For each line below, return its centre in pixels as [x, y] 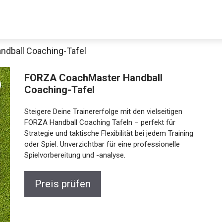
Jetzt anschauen [111, 149]
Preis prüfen [60, 184]
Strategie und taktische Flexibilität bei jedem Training [106, 133]
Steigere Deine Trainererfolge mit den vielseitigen [101, 111]
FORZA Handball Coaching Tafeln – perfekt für [97, 122]
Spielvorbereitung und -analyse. [72, 155]
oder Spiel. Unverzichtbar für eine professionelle [99, 144]
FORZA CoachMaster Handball [91, 78]
